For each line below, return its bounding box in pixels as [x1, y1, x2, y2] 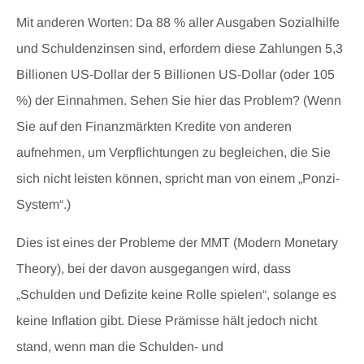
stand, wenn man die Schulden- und [16, 339, 223, 353]
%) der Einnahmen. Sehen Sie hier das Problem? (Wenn [16, 93, 341, 108]
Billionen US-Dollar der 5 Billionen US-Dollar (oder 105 [16, 67, 335, 82]
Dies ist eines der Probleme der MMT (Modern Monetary [16, 235, 338, 249]
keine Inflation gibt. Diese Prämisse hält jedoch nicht [16, 313, 317, 327]
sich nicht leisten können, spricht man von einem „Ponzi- [16, 171, 340, 186]
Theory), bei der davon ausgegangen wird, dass [16, 261, 291, 275]
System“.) [16, 197, 71, 212]
